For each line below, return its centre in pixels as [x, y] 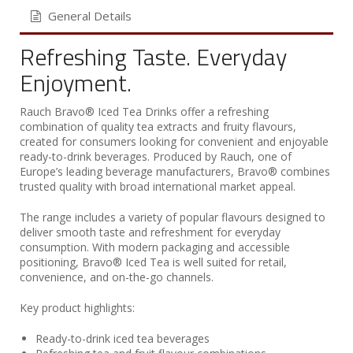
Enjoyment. [76, 82]
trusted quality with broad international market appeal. [158, 186]
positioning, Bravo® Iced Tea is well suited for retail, [153, 262]
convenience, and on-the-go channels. [117, 277]
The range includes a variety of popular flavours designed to [173, 217]
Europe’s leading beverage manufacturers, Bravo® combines [175, 171]
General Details [90, 15]
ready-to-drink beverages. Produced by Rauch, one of [156, 156]
